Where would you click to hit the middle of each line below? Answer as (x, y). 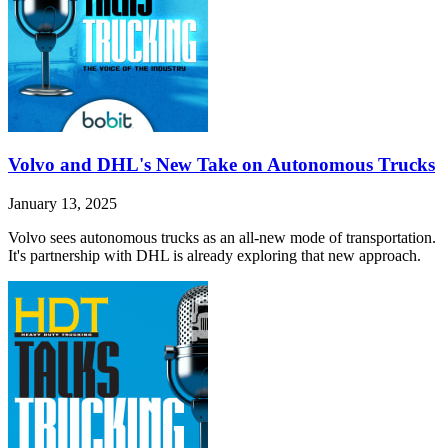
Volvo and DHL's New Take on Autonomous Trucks (221, 165)
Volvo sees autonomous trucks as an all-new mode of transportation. (222, 238)
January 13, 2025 (62, 204)
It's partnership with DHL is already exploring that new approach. (214, 256)
